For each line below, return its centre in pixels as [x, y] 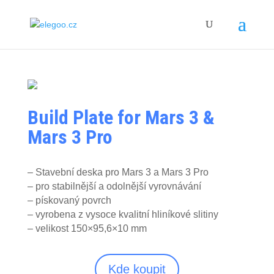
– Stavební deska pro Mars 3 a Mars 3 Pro [118, 172]
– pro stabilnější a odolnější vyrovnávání [114, 186]
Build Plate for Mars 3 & [121, 117]
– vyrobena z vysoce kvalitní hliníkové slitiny [123, 214]
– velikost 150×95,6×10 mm [87, 228]
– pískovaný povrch [69, 200]
